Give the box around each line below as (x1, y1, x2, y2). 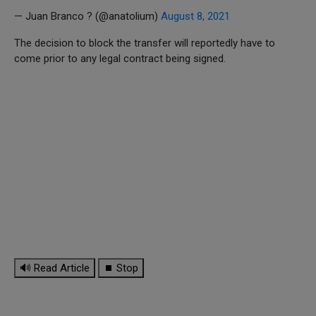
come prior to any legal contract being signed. (14, 51, 226, 65)
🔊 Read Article (20, 261, 90, 274)
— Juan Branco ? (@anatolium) (14, 9, 161, 23)
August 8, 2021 (161, 9, 230, 23)
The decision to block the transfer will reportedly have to (14, 36, 275, 49)
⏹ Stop (104, 261, 138, 274)
